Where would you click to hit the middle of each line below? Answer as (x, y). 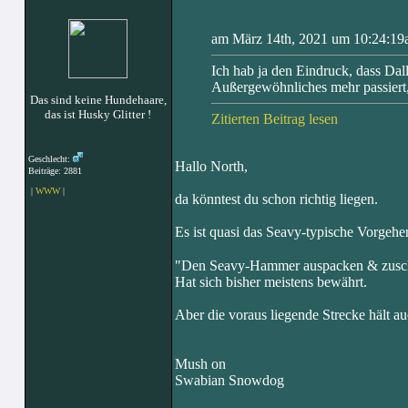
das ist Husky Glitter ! (98, 114)
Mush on (200, 364)
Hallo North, (211, 166)
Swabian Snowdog (229, 380)
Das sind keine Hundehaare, (98, 100)
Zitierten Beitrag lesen (274, 119)
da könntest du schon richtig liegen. (276, 199)
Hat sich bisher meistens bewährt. (270, 282)
